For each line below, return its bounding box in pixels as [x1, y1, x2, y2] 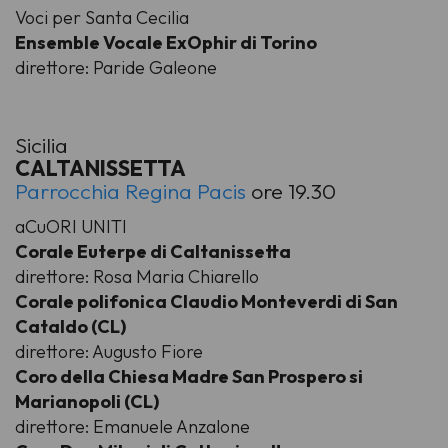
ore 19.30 [246, 177, 336, 206]
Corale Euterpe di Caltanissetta [15, 239, 291, 263]
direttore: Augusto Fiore [15, 339, 203, 363]
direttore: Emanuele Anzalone [15, 414, 250, 438]
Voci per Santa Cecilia [15, 6, 189, 30]
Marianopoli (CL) [15, 389, 159, 413]
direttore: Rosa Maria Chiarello [15, 264, 259, 288]
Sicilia [15, 131, 68, 160]
